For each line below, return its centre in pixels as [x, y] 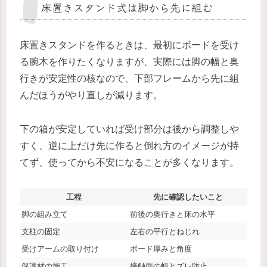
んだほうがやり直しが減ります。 [91, 95]
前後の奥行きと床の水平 [173, 214]
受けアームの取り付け [60, 249]
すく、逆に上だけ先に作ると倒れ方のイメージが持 [129, 146]
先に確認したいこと [188, 197]
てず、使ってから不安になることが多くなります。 [129, 162]
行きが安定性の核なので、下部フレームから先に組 [129, 79]
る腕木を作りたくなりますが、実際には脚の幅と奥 [129, 62]
